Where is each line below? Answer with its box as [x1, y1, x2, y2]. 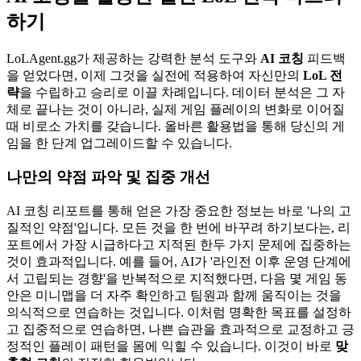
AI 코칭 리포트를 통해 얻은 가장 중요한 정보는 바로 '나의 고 [6, 204, 351, 218]
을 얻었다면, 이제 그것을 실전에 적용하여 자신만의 [6, 68, 303, 82]
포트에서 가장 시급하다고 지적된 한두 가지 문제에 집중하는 [6, 238, 351, 252]
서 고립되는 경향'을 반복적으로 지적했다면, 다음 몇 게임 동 [6, 272, 347, 286]
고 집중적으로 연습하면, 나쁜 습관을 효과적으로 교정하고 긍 [6, 322, 355, 337]
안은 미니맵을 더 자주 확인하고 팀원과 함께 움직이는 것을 [6, 288, 342, 303]
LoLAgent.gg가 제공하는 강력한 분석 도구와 [6, 51, 260, 65]
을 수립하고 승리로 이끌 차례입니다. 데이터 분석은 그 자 [19, 85, 345, 99]
